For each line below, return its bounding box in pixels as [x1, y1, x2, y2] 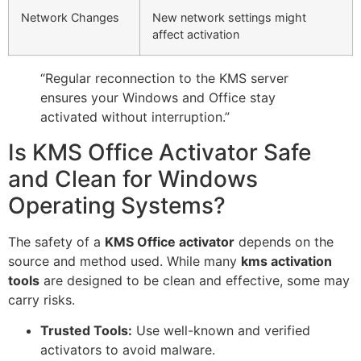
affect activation [152, 27, 239, 41]
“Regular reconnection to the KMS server [40, 69, 288, 86]
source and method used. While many [8, 252, 241, 269]
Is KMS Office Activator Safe [8, 138, 311, 166]
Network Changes [21, 10, 119, 24]
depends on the [234, 233, 334, 250]
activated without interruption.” [40, 108, 230, 125]
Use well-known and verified [132, 322, 310, 339]
